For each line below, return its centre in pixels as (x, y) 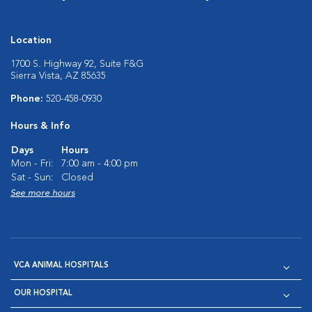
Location (31, 40)
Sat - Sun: (32, 178)
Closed (77, 178)
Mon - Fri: (32, 164)
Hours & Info (40, 126)
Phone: (28, 99)
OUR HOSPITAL (43, 294)
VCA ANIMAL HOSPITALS (61, 266)
